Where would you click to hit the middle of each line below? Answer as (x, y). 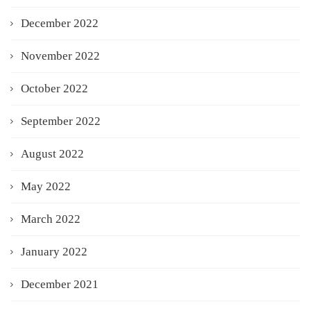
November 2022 (60, 56)
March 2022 (51, 219)
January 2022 (54, 251)
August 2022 (52, 153)
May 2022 (46, 186)
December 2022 (60, 23)
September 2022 (61, 121)
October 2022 (54, 88)
